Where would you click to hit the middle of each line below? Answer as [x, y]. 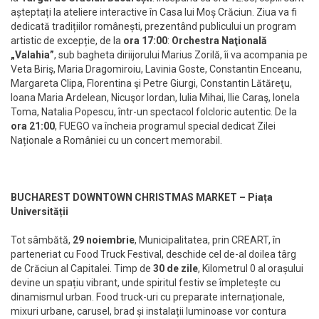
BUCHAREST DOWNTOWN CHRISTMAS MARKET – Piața [142, 198]
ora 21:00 [33, 126]
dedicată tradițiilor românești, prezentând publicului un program [153, 27]
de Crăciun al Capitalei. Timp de [82, 269]
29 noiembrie [104, 240]
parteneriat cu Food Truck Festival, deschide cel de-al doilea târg [153, 255]
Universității [40, 212]
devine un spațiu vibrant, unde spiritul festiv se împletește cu [146, 283]
